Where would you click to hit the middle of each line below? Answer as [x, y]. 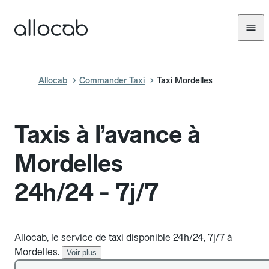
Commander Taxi [112, 80]
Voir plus [82, 252]
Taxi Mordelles [185, 80]
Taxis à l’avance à [107, 134]
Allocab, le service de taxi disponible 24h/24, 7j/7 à [123, 237]
